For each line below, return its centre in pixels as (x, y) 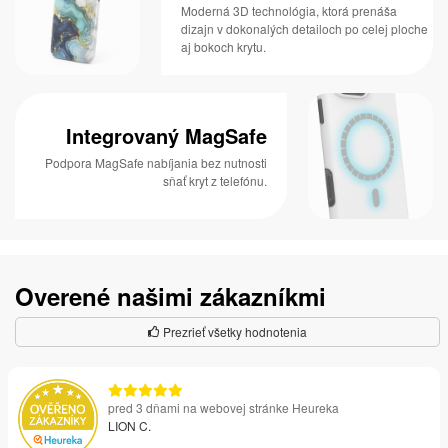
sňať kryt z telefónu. (214, 180)
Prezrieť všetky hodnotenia (233, 331)
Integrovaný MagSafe (166, 135)
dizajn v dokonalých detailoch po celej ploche (305, 28)
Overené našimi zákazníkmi (170, 295)
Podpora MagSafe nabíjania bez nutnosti (155, 162)
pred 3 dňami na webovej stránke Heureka (223, 407)
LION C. (129, 425)
